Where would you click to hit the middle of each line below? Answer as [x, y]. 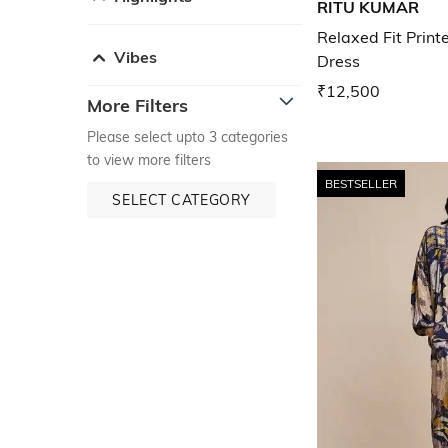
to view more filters [149, 159]
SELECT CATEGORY [181, 199]
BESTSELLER [361, 183]
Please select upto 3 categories [187, 136]
